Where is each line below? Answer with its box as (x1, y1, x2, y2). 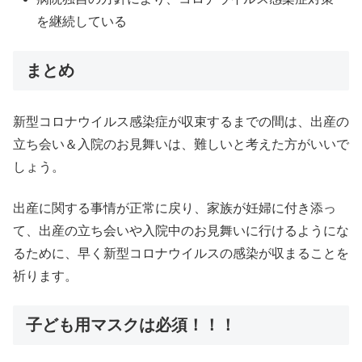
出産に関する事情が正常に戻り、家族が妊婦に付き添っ (13, 200, 336, 215)
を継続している (36, 14, 128, 28)
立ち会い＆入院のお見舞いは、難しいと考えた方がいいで (13, 137, 349, 152)
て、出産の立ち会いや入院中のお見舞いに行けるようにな (13, 223, 349, 238)
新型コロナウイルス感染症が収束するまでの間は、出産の (13, 115, 349, 129)
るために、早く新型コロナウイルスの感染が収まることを (13, 246, 349, 260)
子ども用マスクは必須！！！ (26, 316, 236, 335)
